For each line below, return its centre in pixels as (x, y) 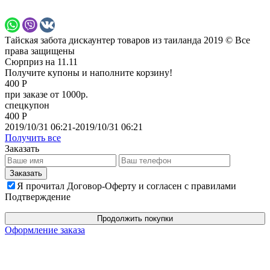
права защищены (40, 51)
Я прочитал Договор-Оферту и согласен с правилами (127, 186)
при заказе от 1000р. (46, 94)
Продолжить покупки (135, 218)
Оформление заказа (45, 230)
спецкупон (27, 105)
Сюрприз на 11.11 (41, 61)
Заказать (22, 148)
